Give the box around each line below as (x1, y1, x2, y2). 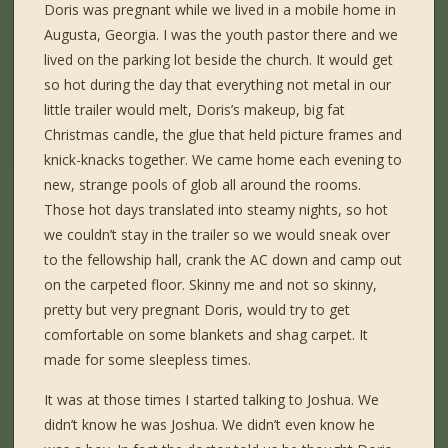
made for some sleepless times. (44, 350, 252, 370)
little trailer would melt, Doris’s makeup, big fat (44, 100, 346, 120)
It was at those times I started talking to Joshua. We (44, 390, 380, 410)
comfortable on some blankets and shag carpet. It (44, 325, 369, 345)
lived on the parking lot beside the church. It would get (44, 50, 394, 70)
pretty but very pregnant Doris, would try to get (44, 300, 351, 320)
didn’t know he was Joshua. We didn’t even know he (44, 415, 376, 435)
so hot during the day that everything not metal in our (44, 75, 392, 95)
